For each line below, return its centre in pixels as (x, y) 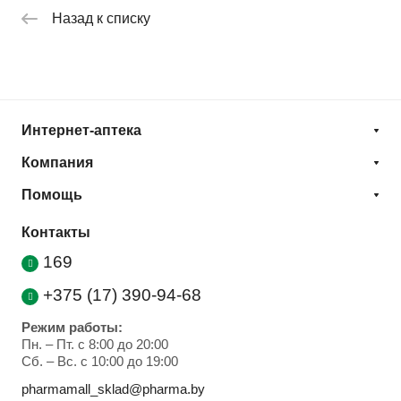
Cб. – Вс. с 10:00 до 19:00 (100, 362)
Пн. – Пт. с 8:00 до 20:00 (95, 345)
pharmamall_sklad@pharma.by (113, 389)
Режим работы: (72, 328)
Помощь (52, 195)
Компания (57, 163)
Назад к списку (101, 19)
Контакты (56, 233)
